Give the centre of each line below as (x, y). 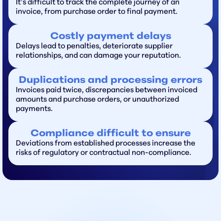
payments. (34, 109)
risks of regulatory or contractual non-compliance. (104, 153)
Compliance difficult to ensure (110, 134)
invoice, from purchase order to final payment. (97, 12)
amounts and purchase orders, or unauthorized (97, 100)
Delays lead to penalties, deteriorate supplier (94, 46)
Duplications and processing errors (110, 80)
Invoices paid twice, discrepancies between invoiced (107, 90)
